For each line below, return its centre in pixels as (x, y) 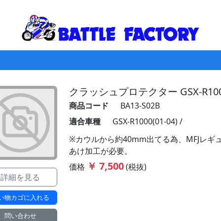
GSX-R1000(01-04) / (147, 121)
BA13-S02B (140, 106)
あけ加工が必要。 (101, 151)
